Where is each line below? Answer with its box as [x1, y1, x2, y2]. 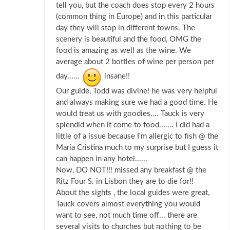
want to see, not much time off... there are [56, 212, 197, 220]
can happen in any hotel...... [56, 155, 147, 163]
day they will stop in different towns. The [56, 24, 195, 32]
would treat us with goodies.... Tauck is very [56, 110, 204, 118]
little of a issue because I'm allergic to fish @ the [56, 132, 218, 141]
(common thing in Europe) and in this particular [56, 13, 212, 21]
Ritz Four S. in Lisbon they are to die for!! [56, 178, 194, 186]
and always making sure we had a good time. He [56, 99, 218, 107]
